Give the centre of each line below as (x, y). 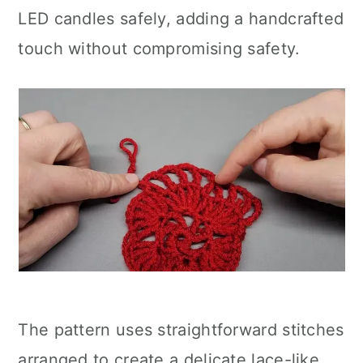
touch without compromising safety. (159, 49)
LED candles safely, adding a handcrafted (181, 19)
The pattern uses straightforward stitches (181, 330)
